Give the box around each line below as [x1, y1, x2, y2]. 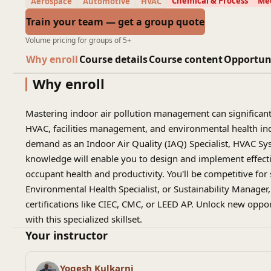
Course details [79, 52, 148, 66]
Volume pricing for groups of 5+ [25, 35, 131, 45]
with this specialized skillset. [25, 213, 142, 225]
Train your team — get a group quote [26, 15, 204, 28]
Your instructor [25, 228, 108, 243]
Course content [149, 52, 223, 66]
